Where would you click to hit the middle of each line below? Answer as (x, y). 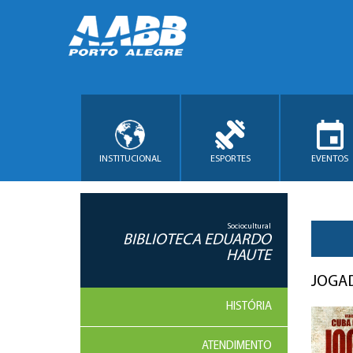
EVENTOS (330, 159)
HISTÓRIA (249, 307)
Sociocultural (249, 227)
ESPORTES (230, 159)
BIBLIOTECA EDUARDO (197, 240)
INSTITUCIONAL (130, 159)
